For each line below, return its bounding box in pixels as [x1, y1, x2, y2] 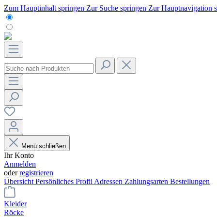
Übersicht [4, 177, 35, 186]
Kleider [4, 200, 27, 208]
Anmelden [4, 160, 36, 168]
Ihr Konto [4, 151, 34, 159]
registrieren [19, 169, 53, 177]
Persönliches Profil [35, 177, 94, 186]
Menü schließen [21, 142, 66, 150]
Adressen [94, 177, 124, 186]
